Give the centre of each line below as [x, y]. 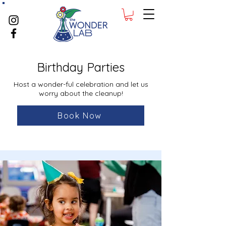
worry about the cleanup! [81, 93]
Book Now [80, 115]
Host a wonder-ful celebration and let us [81, 84]
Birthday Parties [81, 67]
